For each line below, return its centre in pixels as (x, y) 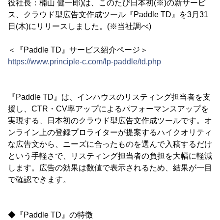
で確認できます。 (39, 179)
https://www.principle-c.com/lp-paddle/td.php (84, 62)
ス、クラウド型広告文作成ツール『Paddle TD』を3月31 (108, 14)
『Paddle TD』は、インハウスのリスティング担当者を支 (109, 97)
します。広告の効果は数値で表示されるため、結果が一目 (110, 168)
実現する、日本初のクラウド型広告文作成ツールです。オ (110, 121)
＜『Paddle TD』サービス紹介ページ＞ (78, 50)
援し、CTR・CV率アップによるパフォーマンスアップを (108, 109)
